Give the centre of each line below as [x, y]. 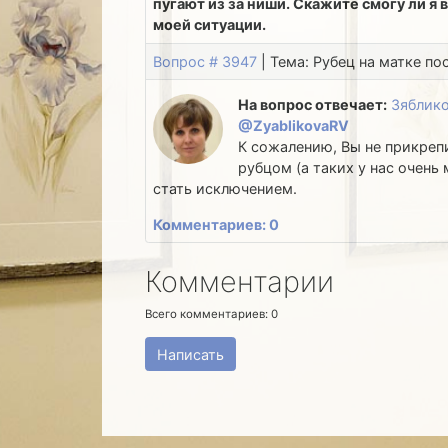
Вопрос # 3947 [205, 61]
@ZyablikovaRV [293, 126]
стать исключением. [225, 189]
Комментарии [240, 281]
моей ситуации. [210, 25]
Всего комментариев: [208, 313]
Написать [190, 354]
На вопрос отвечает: [312, 105]
